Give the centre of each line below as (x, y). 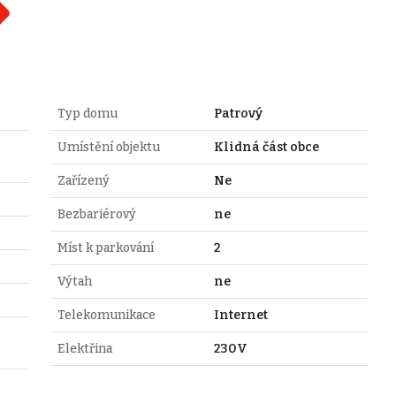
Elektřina (84, 348)
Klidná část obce (266, 147)
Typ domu (87, 113)
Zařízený (83, 180)
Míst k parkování (105, 247)
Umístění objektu (108, 147)
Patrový (238, 113)
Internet (240, 315)
